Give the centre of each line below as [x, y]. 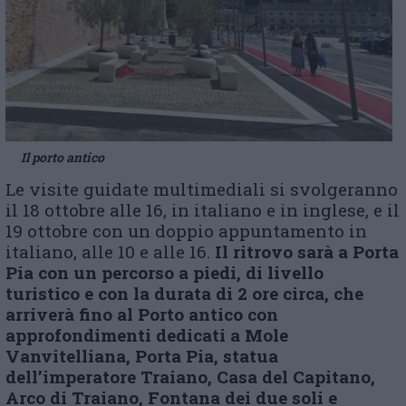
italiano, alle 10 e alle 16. [110, 251]
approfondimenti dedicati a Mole [147, 334]
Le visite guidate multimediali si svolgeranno [202, 188]
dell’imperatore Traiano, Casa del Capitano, [190, 376]
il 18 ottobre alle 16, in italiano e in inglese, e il [203, 209]
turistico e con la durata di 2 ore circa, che [184, 293]
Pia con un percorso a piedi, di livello [164, 272]
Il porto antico [63, 157]
